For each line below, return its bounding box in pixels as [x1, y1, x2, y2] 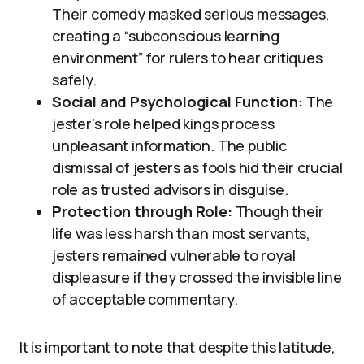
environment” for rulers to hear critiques [52, 48, 323, 67]
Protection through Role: [52, 201, 232, 221]
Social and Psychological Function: [52, 92, 303, 111]
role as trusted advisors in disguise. [52, 180, 288, 199]
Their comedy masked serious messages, [52, 4, 330, 24]
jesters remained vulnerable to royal [52, 245, 296, 265]
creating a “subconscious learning [52, 26, 280, 45]
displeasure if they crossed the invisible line [52, 267, 342, 287]
